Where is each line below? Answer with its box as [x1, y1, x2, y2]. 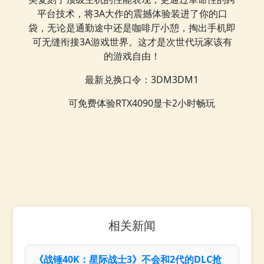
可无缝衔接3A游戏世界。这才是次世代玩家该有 [32, 35, 232, 48]
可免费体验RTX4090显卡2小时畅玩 [68, 96, 215, 110]
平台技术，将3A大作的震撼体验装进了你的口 [37, 6, 227, 20]
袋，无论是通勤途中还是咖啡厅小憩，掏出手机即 [28, 21, 236, 34]
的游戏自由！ [104, 49, 160, 62]
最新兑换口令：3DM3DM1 [84, 72, 199, 86]
